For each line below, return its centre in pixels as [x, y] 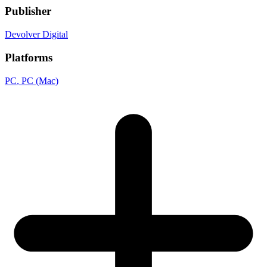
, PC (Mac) [38, 80]
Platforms [29, 57]
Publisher [28, 11]
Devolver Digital [36, 35]
